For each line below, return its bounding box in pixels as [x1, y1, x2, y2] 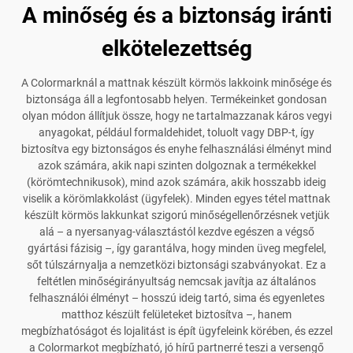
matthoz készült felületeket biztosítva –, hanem [61, 308, 292, 321]
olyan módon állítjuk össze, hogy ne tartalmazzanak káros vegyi [21, 110, 332, 123]
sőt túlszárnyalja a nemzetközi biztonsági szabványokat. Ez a [27, 258, 326, 272]
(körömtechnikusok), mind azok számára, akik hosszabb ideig [27, 176, 326, 189]
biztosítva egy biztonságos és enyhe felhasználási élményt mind [21, 143, 332, 156]
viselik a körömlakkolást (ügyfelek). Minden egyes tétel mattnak [23, 192, 330, 206]
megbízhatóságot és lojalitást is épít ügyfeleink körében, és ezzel [20, 325, 333, 338]
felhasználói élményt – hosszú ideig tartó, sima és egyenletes [28, 292, 325, 305]
